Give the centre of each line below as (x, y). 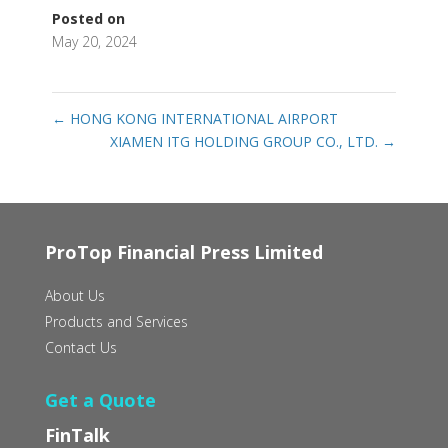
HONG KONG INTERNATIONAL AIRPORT (201, 118)
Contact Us (80, 347)
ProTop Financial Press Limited (183, 251)
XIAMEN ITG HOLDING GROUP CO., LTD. (246, 141)
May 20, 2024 (94, 41)
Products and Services (116, 321)
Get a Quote (100, 399)
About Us (74, 295)
